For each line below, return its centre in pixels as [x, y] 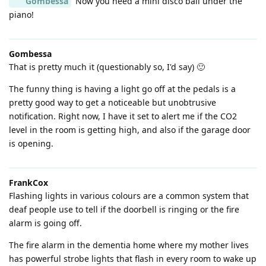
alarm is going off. [45, 223]
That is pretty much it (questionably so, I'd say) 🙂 [107, 67]
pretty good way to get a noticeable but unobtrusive [113, 103]
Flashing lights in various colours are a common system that [129, 196]
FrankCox [28, 183]
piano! [21, 15]
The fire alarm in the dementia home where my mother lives [129, 245]
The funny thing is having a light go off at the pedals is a [122, 89]
